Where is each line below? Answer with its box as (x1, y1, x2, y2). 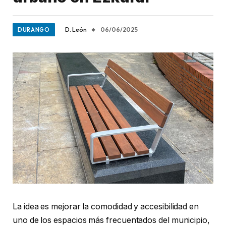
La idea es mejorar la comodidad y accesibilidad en (13, 202, 199, 212)
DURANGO (18, 26, 50, 33)
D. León (65, 26, 87, 33)
